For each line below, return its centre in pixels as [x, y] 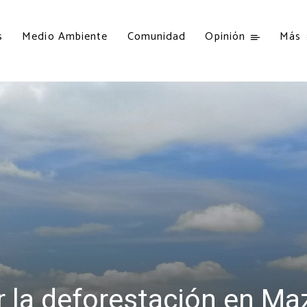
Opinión [225, 36]
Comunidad [157, 36]
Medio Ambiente [65, 36]
